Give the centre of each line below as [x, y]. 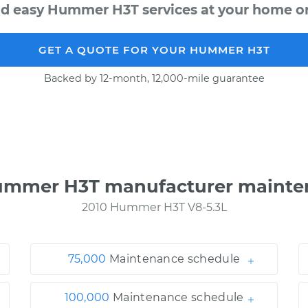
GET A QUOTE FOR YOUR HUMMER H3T [154, 50]
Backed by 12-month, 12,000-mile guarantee [154, 78]
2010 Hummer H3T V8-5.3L [154, 207]
